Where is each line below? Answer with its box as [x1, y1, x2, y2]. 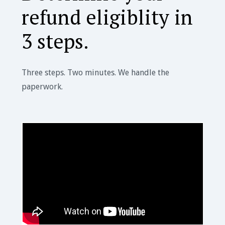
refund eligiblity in [21, 4, 193, 31]
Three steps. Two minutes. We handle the [21, 68, 169, 78]
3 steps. [21, 28, 89, 55]
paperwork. [21, 82, 63, 92]
